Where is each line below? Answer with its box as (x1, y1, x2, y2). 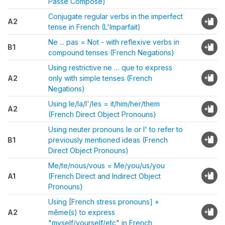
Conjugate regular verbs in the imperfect (48, 12, 183, 21)
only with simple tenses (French (48, 74, 152, 82)
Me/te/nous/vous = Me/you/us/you (48, 161, 165, 170)
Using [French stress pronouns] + (48, 197, 159, 206)
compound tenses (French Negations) (48, 48, 174, 57)
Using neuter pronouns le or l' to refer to (48, 125, 183, 134)
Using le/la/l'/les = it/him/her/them (48, 99, 160, 108)
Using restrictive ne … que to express (48, 63, 172, 72)
